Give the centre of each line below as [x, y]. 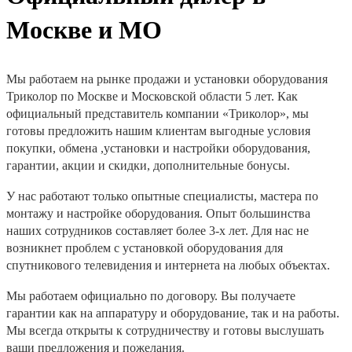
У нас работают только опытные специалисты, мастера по [162, 196]
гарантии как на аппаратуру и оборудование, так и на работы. [173, 313]
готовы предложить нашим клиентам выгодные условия [158, 131]
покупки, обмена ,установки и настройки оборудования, [158, 148]
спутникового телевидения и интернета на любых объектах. [168, 265]
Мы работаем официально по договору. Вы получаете [151, 296]
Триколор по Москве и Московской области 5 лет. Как [152, 96]
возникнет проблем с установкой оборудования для [145, 248]
